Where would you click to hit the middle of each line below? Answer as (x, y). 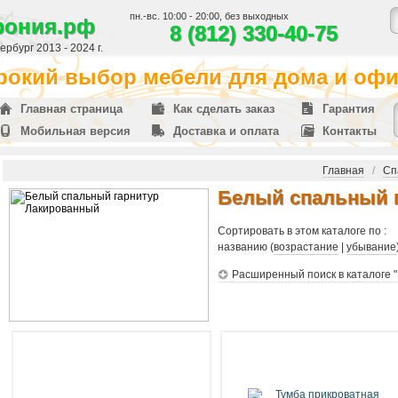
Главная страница (72, 109)
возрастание (306, 247)
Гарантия (349, 109)
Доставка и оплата (226, 131)
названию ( (246, 247)
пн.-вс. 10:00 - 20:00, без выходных (209, 16)
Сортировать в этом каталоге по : (302, 231)
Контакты (350, 131)
